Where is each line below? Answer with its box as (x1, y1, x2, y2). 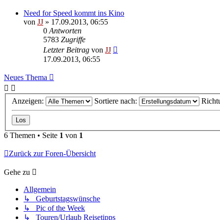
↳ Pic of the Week (24, 204, 85, 213)
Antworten (49, 26, 82, 35)
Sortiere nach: (94, 97, 139, 106)
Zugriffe (61, 35, 85, 44)
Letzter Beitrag (43, 45, 91, 54)
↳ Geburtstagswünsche (24, 194, 100, 203)
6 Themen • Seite (4, 131, 59, 140)
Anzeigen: (12, 97, 46, 106)
